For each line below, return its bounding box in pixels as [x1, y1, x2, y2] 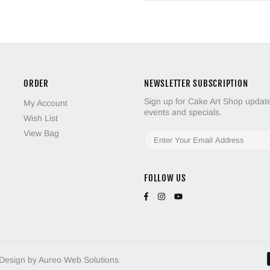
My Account [24, 98, 67, 108]
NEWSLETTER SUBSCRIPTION [144, 78, 248, 90]
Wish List [24, 113, 58, 124]
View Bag [24, 128, 59, 139]
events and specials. [144, 107, 222, 118]
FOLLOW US [144, 172, 186, 184]
